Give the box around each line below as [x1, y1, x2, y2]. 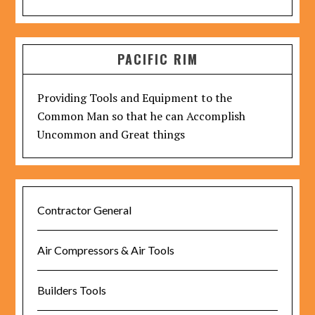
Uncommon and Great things [37, 127, 186, 142]
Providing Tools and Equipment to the [37, 90, 233, 105]
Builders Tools [37, 283, 107, 297]
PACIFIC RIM [117, 50, 198, 68]
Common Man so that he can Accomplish [37, 108, 246, 124]
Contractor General [37, 203, 132, 217]
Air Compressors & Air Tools [37, 243, 175, 257]
